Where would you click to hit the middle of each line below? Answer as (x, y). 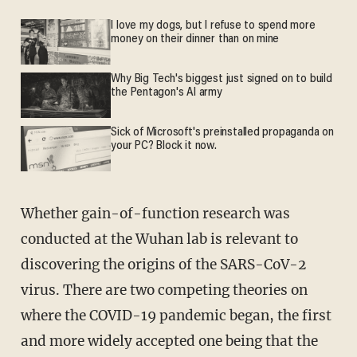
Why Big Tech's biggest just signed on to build (222, 80)
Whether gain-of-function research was (27, 213)
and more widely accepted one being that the (169, 341)
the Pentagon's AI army (167, 93)
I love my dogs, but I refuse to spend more (213, 26)
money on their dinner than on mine (195, 40)
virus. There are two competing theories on (164, 290)
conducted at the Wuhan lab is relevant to (159, 239)
